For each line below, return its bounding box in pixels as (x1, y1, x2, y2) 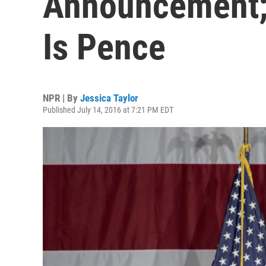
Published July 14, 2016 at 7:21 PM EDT (43, 105, 173, 115)
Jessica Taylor (80, 92, 138, 104)
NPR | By (43, 92, 80, 104)
